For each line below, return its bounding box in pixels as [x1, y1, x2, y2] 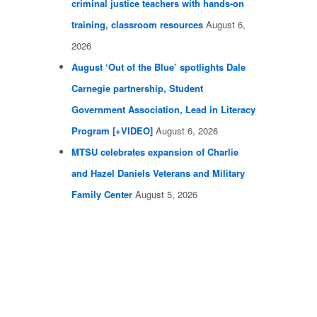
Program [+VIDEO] [71, 124, 153, 138]
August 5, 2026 [135, 188, 197, 202]
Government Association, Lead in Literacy [71, 103, 255, 117]
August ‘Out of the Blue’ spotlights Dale [71, 60, 246, 74]
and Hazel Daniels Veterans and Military [71, 166, 245, 180]
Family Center [71, 188, 132, 202]
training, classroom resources [71, 18, 203, 32]
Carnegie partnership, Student [71, 81, 203, 96]
